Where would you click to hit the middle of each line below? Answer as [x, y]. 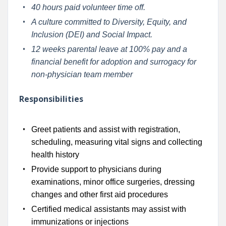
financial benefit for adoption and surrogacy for [114, 62]
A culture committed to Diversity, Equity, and [109, 22]
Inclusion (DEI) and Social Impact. [92, 34]
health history [55, 154]
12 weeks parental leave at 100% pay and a [109, 49]
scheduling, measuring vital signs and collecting [117, 142]
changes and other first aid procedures [99, 194]
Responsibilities [51, 99]
